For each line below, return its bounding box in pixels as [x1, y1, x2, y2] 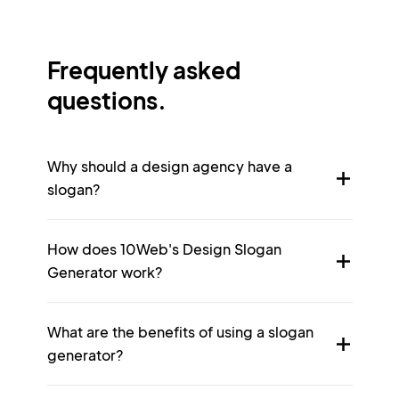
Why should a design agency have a [46, 157, 292, 175]
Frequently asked [46, 55, 240, 85]
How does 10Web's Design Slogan [46, 240, 281, 258]
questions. [46, 85, 167, 115]
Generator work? [46, 263, 162, 281]
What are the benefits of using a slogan [46, 322, 313, 341]
